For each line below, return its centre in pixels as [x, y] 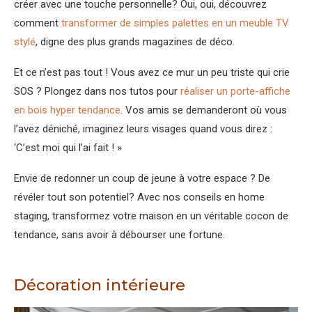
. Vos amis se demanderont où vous [204, 110]
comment [38, 23]
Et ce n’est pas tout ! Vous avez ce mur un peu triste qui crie [152, 73]
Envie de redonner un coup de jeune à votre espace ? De [142, 179]
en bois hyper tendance [67, 110]
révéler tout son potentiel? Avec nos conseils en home [139, 197]
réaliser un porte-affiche [235, 92]
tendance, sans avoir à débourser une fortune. [119, 235]
